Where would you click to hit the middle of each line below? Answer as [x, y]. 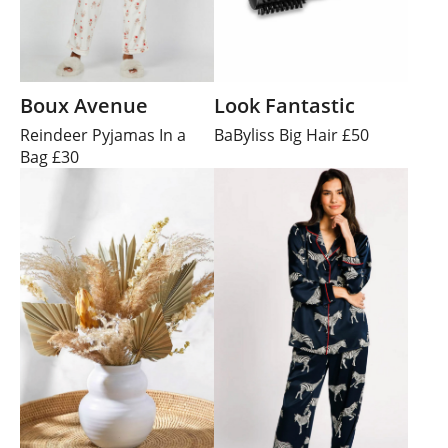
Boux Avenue [84, 106]
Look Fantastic [284, 106]
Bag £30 [49, 157]
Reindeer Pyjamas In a [103, 135]
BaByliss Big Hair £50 [291, 135]
